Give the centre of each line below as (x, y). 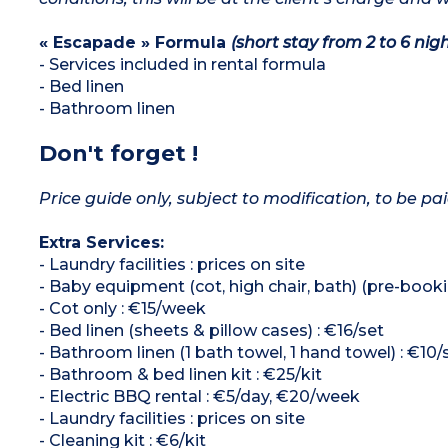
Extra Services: (101, 242)
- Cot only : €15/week (122, 308)
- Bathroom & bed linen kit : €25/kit (180, 374)
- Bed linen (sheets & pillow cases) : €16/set (211, 330)
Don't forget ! (118, 153)
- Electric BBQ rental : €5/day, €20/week (199, 396)
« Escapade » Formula (134, 42)
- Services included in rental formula (182, 64)
